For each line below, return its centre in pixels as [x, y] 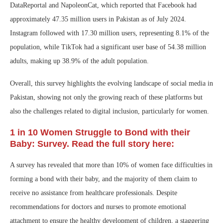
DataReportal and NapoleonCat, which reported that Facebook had [103, 5]
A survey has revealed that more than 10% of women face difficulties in [111, 165]
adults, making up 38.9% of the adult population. [79, 61]
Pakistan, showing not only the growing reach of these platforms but [106, 98]
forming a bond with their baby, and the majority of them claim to [104, 179]
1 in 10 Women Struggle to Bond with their [100, 133]
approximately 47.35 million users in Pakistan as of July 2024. [98, 19]
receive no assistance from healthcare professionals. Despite [94, 193]
